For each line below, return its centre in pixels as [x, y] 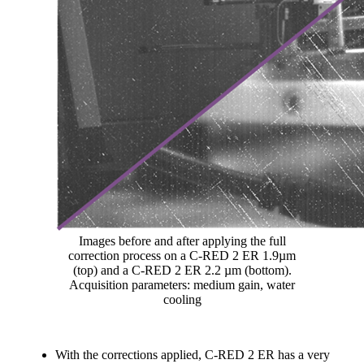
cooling [182, 299]
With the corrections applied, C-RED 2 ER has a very [193, 354]
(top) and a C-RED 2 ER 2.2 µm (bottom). [182, 270]
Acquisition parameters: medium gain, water [182, 284]
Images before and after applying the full [182, 240]
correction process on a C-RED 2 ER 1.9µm [182, 255]
